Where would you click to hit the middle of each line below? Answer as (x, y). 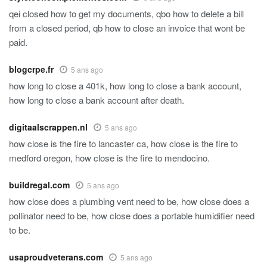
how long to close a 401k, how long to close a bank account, (125, 86)
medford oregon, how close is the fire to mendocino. (109, 158)
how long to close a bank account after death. (97, 100)
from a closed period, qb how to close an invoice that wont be (127, 28)
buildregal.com (39, 185)
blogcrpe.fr (31, 69)
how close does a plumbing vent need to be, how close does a (129, 201)
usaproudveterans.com (56, 257)
